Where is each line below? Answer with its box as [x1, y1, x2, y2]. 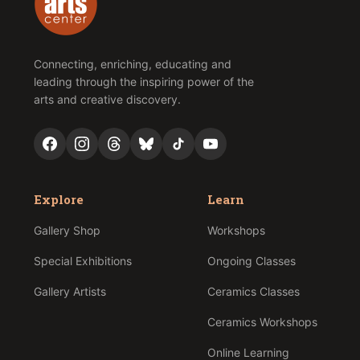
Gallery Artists [33, 284, 106, 299]
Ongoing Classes [207, 254, 296, 268]
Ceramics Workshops [207, 315, 317, 329]
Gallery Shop [33, 223, 100, 238]
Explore [33, 191, 84, 208]
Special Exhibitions [33, 254, 132, 268]
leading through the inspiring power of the [33, 75, 254, 89]
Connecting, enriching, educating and [33, 57, 231, 72]
